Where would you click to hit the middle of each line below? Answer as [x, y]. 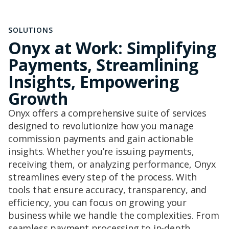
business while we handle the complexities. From [114, 215]
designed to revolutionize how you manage [101, 126]
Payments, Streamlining [103, 65]
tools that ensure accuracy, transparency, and [107, 190]
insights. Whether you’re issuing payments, [101, 151]
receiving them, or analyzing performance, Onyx [112, 164]
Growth [38, 98]
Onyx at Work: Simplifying [112, 48]
